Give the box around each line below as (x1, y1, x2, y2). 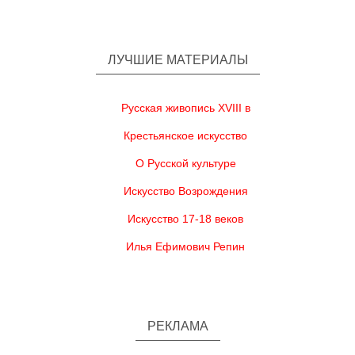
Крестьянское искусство (124, 129, 247, 142)
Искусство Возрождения (123, 185, 248, 197)
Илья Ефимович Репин (126, 240, 245, 253)
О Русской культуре (135, 157, 236, 170)
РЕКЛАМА (147, 319, 208, 333)
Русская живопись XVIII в (120, 101, 250, 114)
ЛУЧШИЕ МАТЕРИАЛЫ (107, 53, 248, 67)
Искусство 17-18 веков (128, 212, 243, 225)
